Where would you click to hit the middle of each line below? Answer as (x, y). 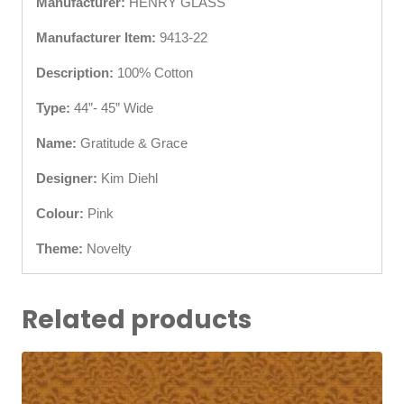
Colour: (60, 213)
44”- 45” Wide (112, 107)
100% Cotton (153, 72)
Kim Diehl (128, 178)
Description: (75, 72)
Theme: (60, 248)
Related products (137, 319)
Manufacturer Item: (98, 37)
